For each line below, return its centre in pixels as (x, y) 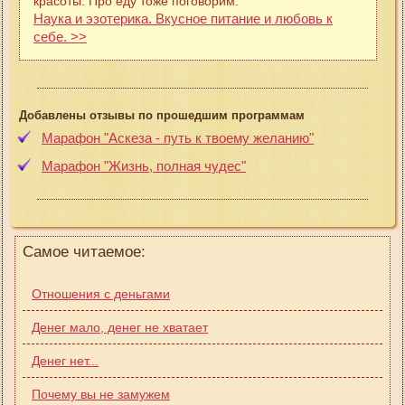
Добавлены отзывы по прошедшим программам (162, 115)
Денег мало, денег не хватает (120, 327)
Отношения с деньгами (101, 293)
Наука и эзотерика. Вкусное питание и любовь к (183, 18)
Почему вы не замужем (101, 394)
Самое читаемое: (84, 251)
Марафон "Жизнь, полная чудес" (144, 165)
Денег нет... (65, 360)
